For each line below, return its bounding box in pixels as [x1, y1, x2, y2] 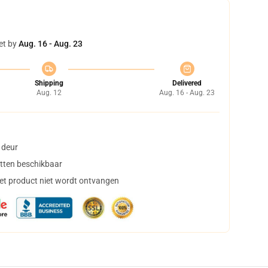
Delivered [172, 79, 202, 87]
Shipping [34, 79, 63, 87]
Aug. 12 [36, 89, 62, 97]
